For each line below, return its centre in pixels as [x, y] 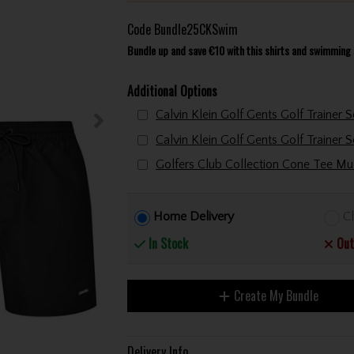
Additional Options [172, 91]
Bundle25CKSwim [196, 29]
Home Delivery [194, 217]
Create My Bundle [276, 296]
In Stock [167, 244]
